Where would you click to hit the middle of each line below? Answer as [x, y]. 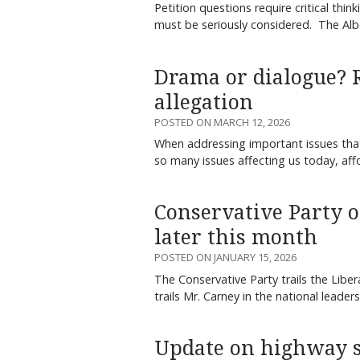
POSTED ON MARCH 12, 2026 [222, 122]
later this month [236, 238]
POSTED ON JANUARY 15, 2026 [225, 258]
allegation [204, 102]
